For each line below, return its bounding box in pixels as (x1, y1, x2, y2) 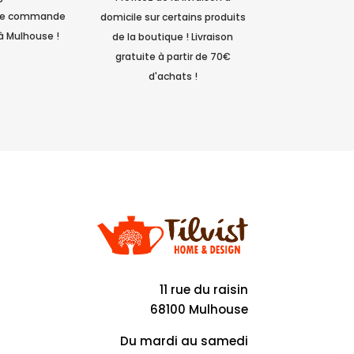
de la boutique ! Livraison (112, 29, 234, 43)
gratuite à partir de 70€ (115, 49, 231, 63)
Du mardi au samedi (119, 333, 248, 350)
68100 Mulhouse (149, 301, 248, 318)
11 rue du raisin (159, 281, 248, 299)
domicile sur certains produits (100, 9, 246, 24)
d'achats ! (148, 69, 198, 83)
